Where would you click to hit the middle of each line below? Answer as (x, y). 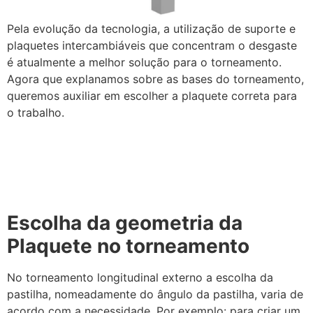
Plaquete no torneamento (128, 246)
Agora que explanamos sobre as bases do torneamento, (155, 79)
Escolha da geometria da (125, 223)
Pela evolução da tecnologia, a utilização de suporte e (151, 29)
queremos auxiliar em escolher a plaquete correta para (152, 96)
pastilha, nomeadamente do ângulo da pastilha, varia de (155, 294)
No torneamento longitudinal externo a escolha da (140, 277)
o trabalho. (36, 113)
